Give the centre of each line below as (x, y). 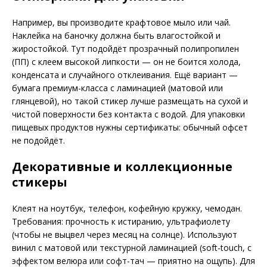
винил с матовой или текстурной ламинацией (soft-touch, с (132, 248)
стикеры (40, 182)
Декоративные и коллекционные (122, 167)
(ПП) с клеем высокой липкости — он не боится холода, (126, 62)
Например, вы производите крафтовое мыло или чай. (121, 23)
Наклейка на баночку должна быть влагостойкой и (116, 36)
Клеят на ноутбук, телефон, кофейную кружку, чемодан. (127, 209)
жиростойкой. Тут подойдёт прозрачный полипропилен (125, 49)
